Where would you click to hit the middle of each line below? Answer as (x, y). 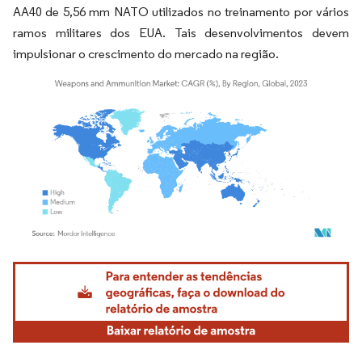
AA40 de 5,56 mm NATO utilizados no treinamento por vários (181, 11)
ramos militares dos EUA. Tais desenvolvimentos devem (181, 32)
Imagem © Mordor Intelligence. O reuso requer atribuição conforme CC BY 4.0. (183, 264)
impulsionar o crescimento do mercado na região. (146, 53)
